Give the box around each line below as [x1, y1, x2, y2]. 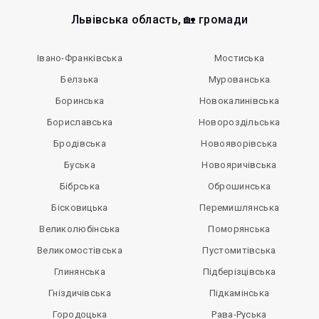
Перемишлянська [199, 202, 280, 213]
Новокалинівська [199, 95, 280, 106]
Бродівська [53, 138, 106, 149]
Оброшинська [207, 181, 271, 192]
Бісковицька [51, 202, 108, 213]
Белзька [61, 74, 99, 85]
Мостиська [214, 53, 265, 63]
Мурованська [208, 74, 271, 85]
